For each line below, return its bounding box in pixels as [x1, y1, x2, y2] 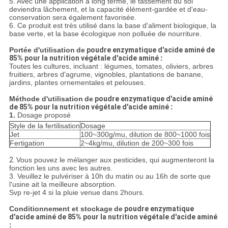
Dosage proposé [17, 111, 71, 120]
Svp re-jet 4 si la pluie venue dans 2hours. [9, 188, 145, 197]
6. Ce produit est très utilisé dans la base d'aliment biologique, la [9, 21, 216, 30]
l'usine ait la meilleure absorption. [9, 180, 117, 189]
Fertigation [9, 139, 44, 148]
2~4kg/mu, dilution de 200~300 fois [80, 139, 193, 148]
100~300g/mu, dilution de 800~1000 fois [80, 130, 210, 139]
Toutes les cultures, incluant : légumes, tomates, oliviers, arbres [9, 62, 213, 71]
